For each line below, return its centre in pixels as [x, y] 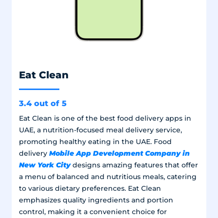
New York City [45, 165]
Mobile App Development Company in [119, 153]
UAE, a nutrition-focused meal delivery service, [100, 130]
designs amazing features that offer [134, 165]
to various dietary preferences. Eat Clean [90, 189]
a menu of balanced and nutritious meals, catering [108, 177]
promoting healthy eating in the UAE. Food [95, 142]
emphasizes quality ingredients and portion [96, 200]
